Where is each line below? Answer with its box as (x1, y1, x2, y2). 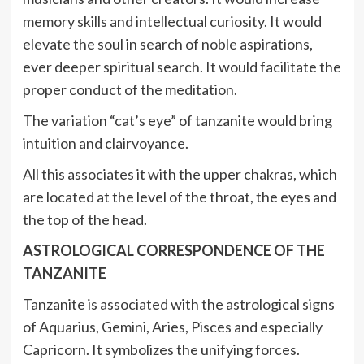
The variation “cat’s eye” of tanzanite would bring (22, 111, 332, 130)
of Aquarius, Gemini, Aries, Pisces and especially (22, 318, 323, 336)
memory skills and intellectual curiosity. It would (22, 12, 322, 31)
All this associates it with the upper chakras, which (22, 165, 337, 184)
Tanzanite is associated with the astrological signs (22, 295, 335, 314)
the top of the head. (22, 210, 147, 229)
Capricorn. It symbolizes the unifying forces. (22, 340, 300, 359)
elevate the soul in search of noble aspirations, (22, 35, 313, 54)
